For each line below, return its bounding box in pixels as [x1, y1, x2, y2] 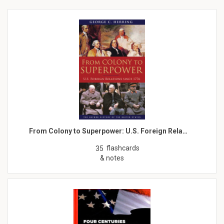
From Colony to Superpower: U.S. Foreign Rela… [29, 126, 187, 135]
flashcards [106, 143, 139, 152]
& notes [100, 153, 124, 162]
